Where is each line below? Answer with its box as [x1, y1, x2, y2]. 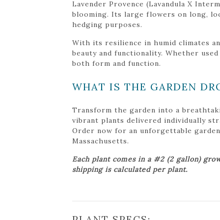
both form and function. [72, 58, 161, 68]
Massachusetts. [72, 136, 129, 145]
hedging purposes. [72, 20, 142, 29]
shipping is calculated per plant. [72, 165, 188, 174]
